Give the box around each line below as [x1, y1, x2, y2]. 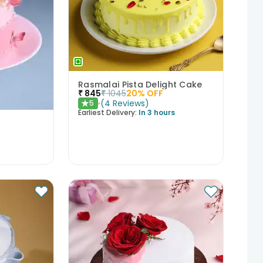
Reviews [112, 97, 145, 110]
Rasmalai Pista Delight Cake [77, 79, 203, 91]
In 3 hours [138, 107, 175, 118]
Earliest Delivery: [77, 107, 137, 118]
